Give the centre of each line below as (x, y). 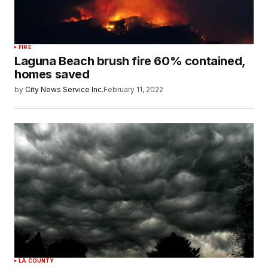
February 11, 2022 (133, 90)
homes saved (52, 74)
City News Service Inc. (64, 90)
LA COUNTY (36, 260)
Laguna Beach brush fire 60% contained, (130, 61)
